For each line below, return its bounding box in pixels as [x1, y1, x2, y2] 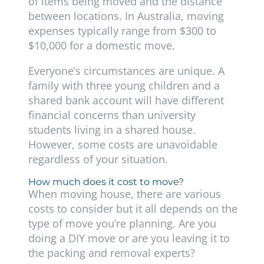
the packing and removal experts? [28, 246, 198, 260]
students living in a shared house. [28, 123, 196, 137]
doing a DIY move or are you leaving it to [28, 231, 230, 246]
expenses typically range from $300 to [28, 24, 216, 38]
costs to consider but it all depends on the [28, 202, 237, 216]
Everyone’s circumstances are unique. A [28, 64, 225, 78]
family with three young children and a [28, 78, 220, 93]
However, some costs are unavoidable [28, 137, 217, 152]
